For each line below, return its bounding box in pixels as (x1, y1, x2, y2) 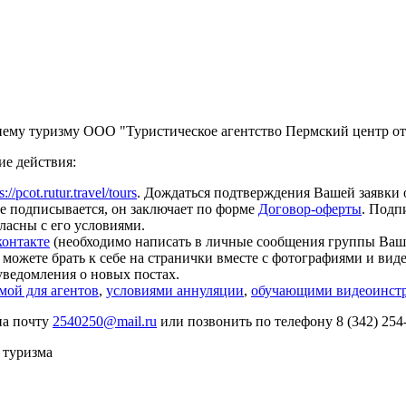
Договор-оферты (258, 200, 362, 217)
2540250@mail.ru (53, 313, 157, 329)
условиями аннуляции (106, 282, 244, 298)
